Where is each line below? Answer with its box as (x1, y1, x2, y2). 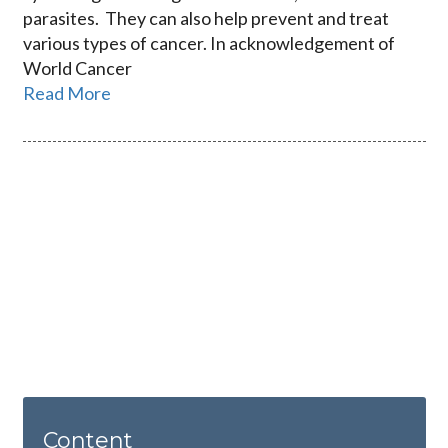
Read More (22, 82, 111, 105)
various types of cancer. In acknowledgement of (22, 32, 395, 55)
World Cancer (22, 57, 132, 80)
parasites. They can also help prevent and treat (22, 7, 389, 30)
